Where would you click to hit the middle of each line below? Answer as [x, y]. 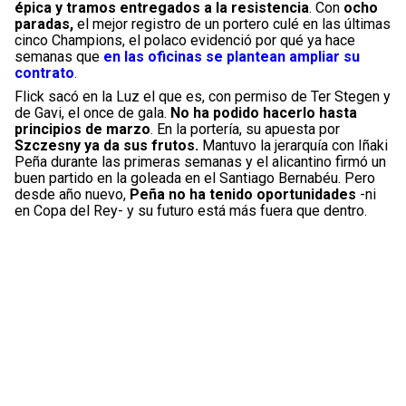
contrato [44, 72]
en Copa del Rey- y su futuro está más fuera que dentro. [191, 210]
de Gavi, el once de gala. [92, 112]
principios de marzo [82, 129]
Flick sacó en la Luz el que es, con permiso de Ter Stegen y [203, 96]
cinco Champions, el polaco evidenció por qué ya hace [185, 40]
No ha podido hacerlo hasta [264, 112]
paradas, [44, 24]
